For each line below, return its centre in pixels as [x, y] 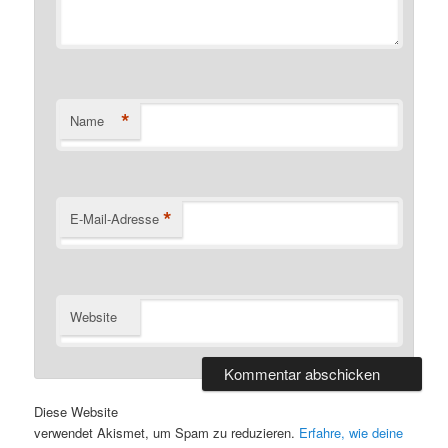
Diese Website [76, 411]
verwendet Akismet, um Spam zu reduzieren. [167, 432]
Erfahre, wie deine [351, 432]
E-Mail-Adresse [115, 219]
